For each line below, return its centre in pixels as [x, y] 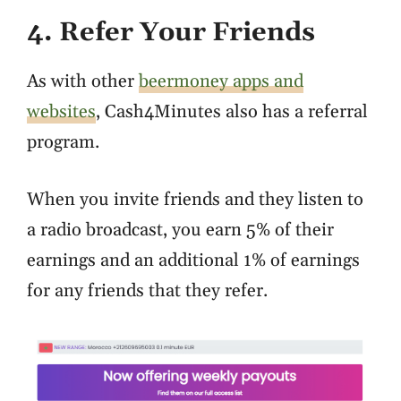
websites [61, 112]
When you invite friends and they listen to [195, 200]
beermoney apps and [221, 82]
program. [63, 143]
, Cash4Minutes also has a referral [232, 112]
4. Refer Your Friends [171, 33]
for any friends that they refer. [147, 291]
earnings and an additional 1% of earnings [193, 261]
